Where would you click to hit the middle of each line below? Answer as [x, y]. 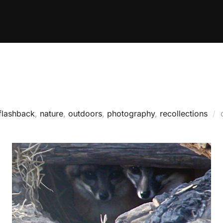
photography [131, 113]
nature [52, 113]
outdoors [85, 113]
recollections [184, 113]
